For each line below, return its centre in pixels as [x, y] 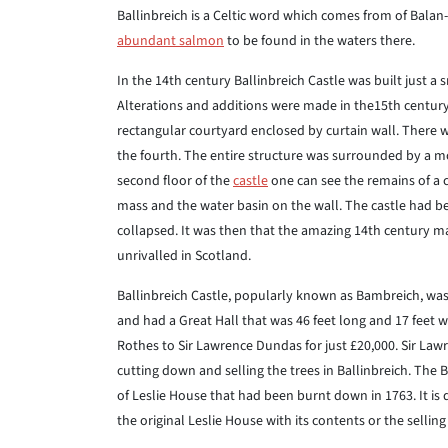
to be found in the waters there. [319, 41]
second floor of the [175, 181]
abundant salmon [170, 41]
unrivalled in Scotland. [184, 256]
